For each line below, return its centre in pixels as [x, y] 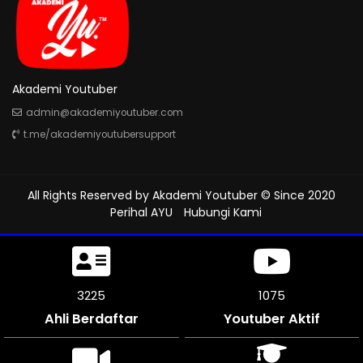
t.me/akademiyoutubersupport [100, 134]
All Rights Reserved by [90, 195]
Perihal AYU [141, 212]
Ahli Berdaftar [91, 318]
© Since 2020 [297, 195]
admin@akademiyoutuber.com [105, 112]
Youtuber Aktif [271, 318]
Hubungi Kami [222, 212]
